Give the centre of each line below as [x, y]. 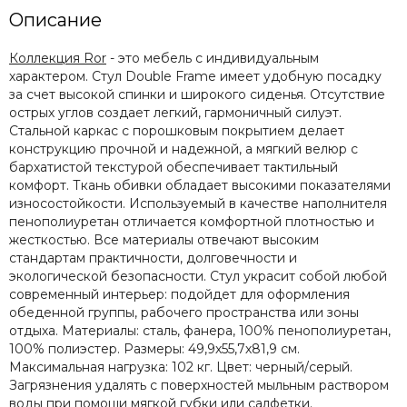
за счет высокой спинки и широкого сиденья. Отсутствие [197, 95]
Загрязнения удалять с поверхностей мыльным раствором [199, 386]
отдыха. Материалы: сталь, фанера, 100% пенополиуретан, [200, 331]
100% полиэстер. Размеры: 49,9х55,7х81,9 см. [154, 349]
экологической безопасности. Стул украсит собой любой [198, 277]
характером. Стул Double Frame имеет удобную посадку [195, 77]
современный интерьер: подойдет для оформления [179, 295]
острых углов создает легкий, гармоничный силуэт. [175, 113]
